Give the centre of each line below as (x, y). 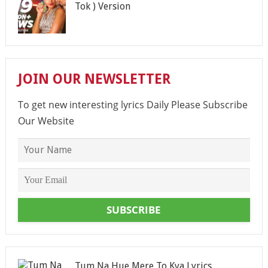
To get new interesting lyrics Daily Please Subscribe (133, 104)
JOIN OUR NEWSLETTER (94, 79)
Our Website (46, 121)
